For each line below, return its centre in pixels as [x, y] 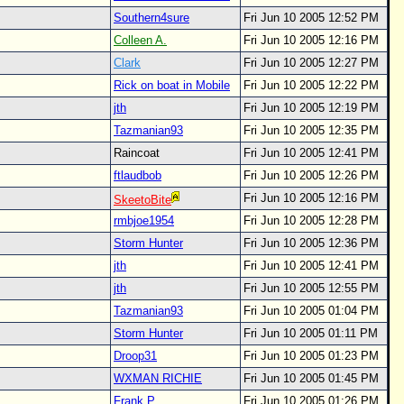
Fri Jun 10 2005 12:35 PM [311, 130]
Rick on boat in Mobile [172, 85]
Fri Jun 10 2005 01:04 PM [311, 311]
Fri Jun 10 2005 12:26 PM [311, 175]
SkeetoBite [142, 200]
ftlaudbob [138, 175]
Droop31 [135, 356]
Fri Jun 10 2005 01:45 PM [311, 378]
